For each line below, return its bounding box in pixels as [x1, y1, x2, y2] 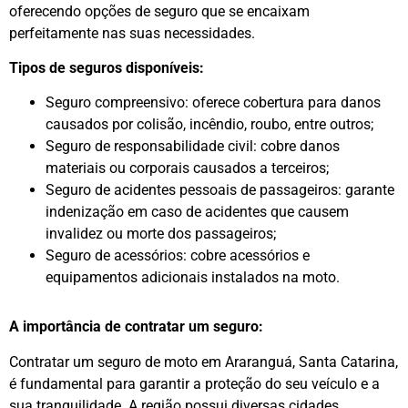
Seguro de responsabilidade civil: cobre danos [46, 138, 340, 156]
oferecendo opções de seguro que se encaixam [9, 2, 310, 20]
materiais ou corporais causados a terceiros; [46, 159, 329, 178]
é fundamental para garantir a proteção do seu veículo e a [9, 374, 380, 393]
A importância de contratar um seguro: [9, 318, 263, 336]
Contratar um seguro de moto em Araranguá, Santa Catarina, [9, 352, 398, 371]
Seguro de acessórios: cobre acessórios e [46, 247, 310, 265]
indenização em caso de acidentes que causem [46, 203, 349, 221]
